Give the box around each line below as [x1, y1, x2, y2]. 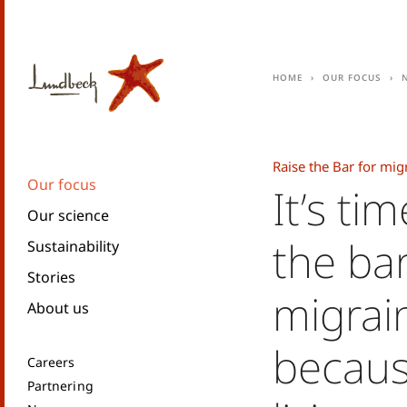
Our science [27, 205, 109, 225]
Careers [27, 353, 75, 371]
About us [27, 298, 89, 318]
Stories [27, 267, 75, 287]
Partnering [27, 377, 94, 394]
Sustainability [27, 236, 119, 256]
